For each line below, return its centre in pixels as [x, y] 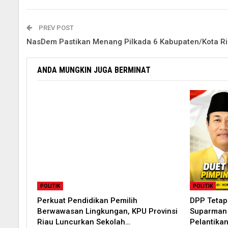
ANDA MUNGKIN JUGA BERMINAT [94, 70]
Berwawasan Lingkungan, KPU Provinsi [107, 211]
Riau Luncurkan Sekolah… [84, 222]
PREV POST [55, 28]
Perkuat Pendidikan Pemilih [87, 201]
